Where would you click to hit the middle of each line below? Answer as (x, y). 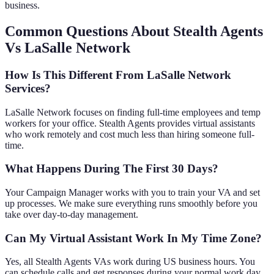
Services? (28, 88)
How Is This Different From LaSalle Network (118, 75)
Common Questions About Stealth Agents (134, 31)
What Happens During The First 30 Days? (112, 169)
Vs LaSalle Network (68, 47)
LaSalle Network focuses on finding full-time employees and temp (133, 112)
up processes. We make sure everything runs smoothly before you (131, 203)
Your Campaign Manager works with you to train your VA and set (132, 192)
